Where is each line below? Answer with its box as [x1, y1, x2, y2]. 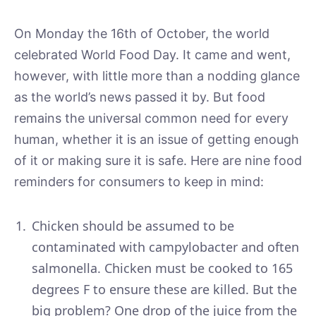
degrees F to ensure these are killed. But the [32, 281, 297, 298]
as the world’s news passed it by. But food [14, 90, 265, 104]
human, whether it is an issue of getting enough [14, 132, 299, 147]
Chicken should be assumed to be [32, 217, 234, 235]
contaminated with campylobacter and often [32, 238, 299, 256]
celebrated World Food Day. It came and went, [14, 47, 291, 62]
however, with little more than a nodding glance [14, 68, 300, 83]
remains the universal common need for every [14, 111, 288, 126]
